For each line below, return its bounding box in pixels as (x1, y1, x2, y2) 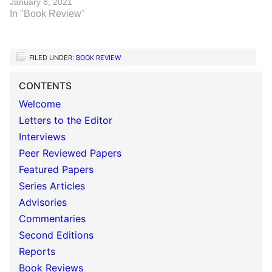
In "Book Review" (10, 8, 85, 19)
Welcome (19, 98, 61, 110)
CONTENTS (19, 80, 72, 92)
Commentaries (19, 212, 86, 225)
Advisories (19, 196, 67, 208)
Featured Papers (19, 163, 93, 175)
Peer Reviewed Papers (19, 147, 121, 159)
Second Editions (19, 229, 93, 241)
